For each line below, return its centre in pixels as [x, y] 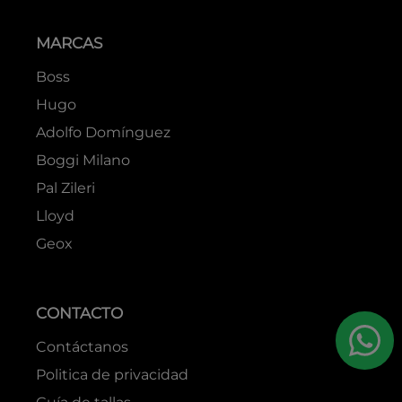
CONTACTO [79, 313]
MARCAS [69, 43]
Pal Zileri [65, 188]
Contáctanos [82, 346]
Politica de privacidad [112, 374]
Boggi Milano [83, 160]
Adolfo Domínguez [103, 132]
